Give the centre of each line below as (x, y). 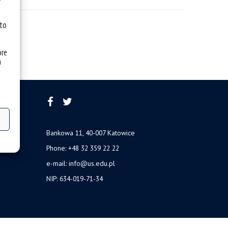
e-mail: (58, 163)
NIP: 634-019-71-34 (75, 178)
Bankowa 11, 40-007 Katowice (91, 133)
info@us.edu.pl (92, 163)
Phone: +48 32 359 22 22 (83, 148)
